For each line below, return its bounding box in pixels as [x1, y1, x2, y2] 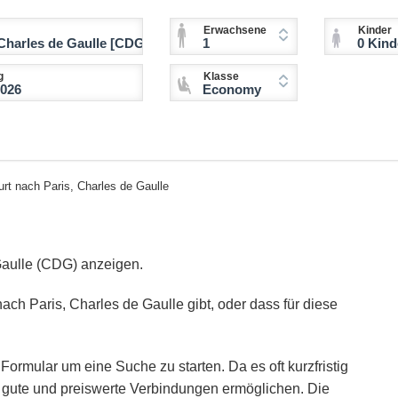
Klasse [203, 70, 239, 84]
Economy [203, 82, 261, 98]
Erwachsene [203, 24, 267, 37]
